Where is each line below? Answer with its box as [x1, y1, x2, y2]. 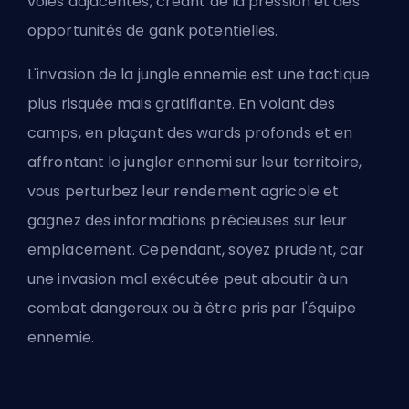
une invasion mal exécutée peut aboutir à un [27, 268, 349, 290]
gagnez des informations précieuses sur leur [27, 210, 348, 232]
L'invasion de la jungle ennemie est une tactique [27, 64, 370, 86]
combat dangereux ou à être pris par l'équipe [27, 298, 357, 320]
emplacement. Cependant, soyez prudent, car [27, 239, 365, 261]
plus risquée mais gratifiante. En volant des [27, 93, 336, 115]
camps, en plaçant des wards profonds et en [27, 122, 353, 144]
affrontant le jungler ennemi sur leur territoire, [27, 152, 362, 173]
